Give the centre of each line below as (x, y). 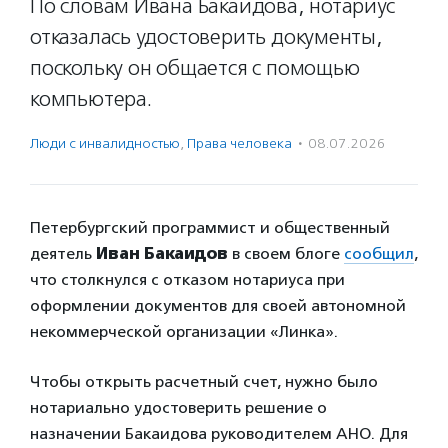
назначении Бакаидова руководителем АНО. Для (219, 433)
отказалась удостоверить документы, (206, 37)
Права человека (239, 143)
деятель (63, 253)
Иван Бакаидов (162, 253)
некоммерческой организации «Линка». (184, 331)
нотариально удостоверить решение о (178, 407)
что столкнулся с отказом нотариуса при (187, 279)
